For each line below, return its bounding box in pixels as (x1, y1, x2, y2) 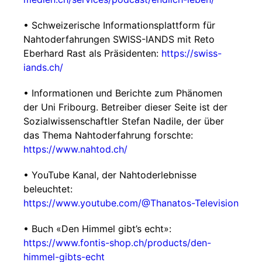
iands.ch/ (23, 61, 63, 73)
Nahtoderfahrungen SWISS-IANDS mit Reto (23, 33, 215, 45)
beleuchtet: (23, 183, 73, 195)
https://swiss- (161, 47, 222, 59)
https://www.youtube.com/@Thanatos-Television (23, 197, 239, 209)
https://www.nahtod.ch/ (23, 143, 127, 155)
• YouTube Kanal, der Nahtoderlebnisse (23, 169, 196, 181)
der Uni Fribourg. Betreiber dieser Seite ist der (23, 101, 227, 113)
